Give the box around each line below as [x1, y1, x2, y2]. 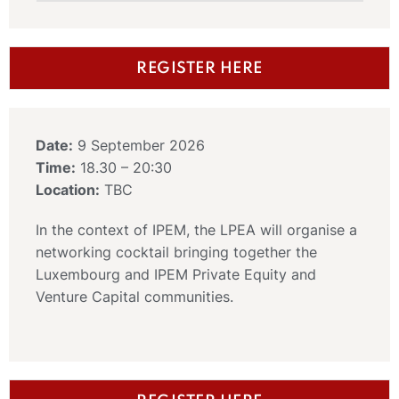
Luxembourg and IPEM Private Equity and [36, 265, 316, 283]
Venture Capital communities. [36, 287, 233, 305]
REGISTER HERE [136, 60, 263, 77]
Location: [36, 180, 100, 199]
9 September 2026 [73, 135, 205, 154]
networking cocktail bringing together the [36, 242, 317, 261]
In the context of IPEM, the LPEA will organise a [36, 220, 357, 239]
